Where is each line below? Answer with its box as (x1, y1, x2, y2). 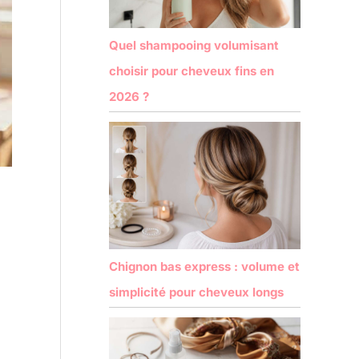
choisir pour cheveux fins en (109, 63, 274, 79)
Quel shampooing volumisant (109, 37, 279, 53)
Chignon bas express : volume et (109, 258, 300, 274)
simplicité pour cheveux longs (109, 284, 284, 300)
